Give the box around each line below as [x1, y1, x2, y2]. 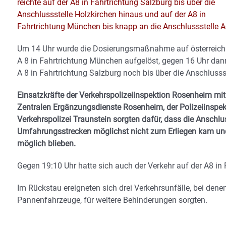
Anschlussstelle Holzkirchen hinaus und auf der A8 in [17, 10, 206, 19]
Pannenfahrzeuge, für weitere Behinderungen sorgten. [17, 195, 207, 205]
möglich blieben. [17, 139, 76, 148]
